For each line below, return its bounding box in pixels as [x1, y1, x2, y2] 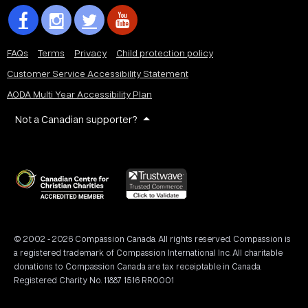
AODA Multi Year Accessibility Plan [7, 88, 152, 100]
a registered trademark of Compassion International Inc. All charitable [14, 246, 283, 258]
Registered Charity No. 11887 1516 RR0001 [14, 274, 174, 285]
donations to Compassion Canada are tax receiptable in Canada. [14, 260, 261, 272]
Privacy [74, 47, 107, 58]
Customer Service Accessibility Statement [7, 67, 188, 79]
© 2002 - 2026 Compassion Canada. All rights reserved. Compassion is [14, 232, 291, 244]
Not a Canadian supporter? [15, 113, 137, 125]
